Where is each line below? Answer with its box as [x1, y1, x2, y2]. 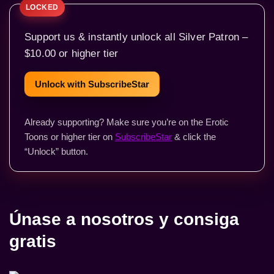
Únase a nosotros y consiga [9, 210, 239, 229]
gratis [9, 232, 56, 251]
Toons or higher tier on [24, 131, 115, 142]
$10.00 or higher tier [24, 47, 119, 59]
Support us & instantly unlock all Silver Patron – [24, 31, 248, 43]
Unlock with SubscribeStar [35, 79, 149, 89]
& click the [172, 131, 216, 142]
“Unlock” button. [24, 146, 88, 157]
